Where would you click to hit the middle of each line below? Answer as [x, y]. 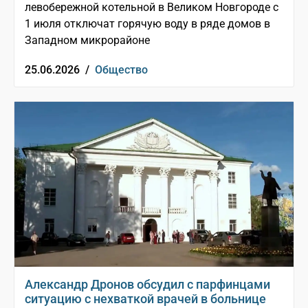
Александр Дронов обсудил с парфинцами [147, 285]
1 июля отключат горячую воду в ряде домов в [147, 24]
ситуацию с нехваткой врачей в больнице [145, 299]
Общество [121, 70]
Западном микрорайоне [87, 41]
